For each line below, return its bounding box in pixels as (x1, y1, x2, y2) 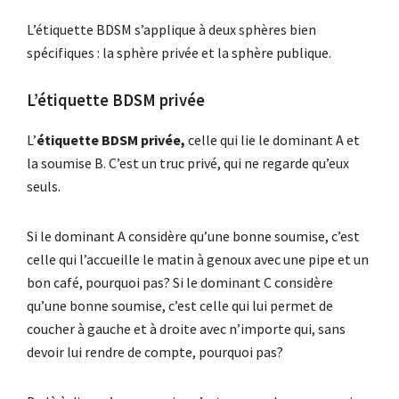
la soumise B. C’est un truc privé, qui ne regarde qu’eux (27, 153, 349, 172)
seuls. (27, 176, 61, 195)
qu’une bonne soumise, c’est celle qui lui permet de (27, 296, 333, 314)
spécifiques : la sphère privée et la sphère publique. (27, 43, 331, 61)
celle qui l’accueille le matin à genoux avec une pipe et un (27, 249, 369, 268)
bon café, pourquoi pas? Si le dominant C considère (27, 273, 333, 291)
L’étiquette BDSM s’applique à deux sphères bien (27, 20, 316, 38)
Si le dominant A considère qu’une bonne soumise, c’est (27, 226, 360, 245)
